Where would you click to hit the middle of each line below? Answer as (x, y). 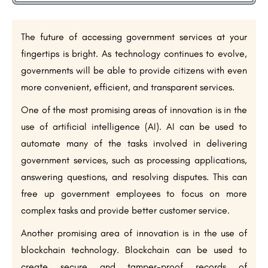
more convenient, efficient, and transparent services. (128, 87)
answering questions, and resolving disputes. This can (134, 177)
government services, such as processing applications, (134, 160)
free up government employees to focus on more (134, 194)
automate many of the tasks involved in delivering (134, 144)
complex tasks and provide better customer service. (125, 211)
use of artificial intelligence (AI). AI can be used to (134, 127)
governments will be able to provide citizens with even (134, 71)
